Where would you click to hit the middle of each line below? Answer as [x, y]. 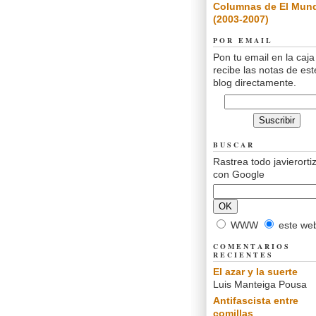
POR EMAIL [243, 40]
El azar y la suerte [255, 272]
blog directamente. [255, 83]
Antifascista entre [256, 300]
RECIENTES [243, 255]
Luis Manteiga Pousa [260, 284]
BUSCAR [234, 145]
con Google [239, 174]
